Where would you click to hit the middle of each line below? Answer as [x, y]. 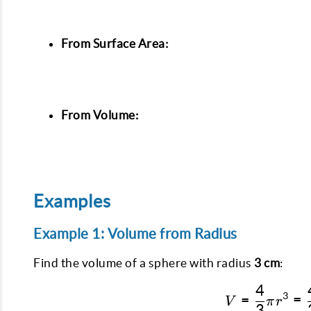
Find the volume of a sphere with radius [144, 263]
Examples [72, 202]
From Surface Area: [115, 44]
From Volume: [100, 115]
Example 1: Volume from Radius [135, 234]
